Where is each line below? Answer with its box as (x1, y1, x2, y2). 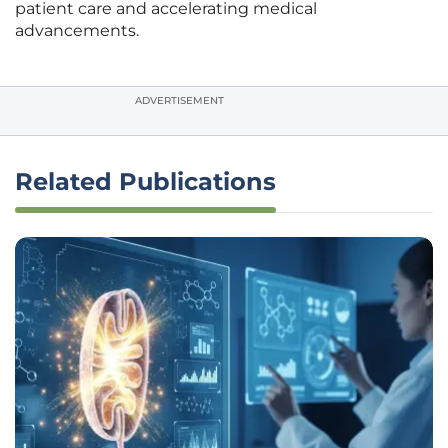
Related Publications (15, 167, 276, 197)
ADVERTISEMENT (135, 94, 224, 108)
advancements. (15, 21, 139, 41)
